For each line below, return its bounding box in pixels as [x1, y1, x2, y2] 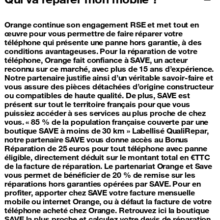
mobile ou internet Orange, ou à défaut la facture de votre [4, 196, 212, 206]
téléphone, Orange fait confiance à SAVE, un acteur [4, 55, 188, 65]
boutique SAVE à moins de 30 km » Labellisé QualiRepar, [4, 125, 209, 136]
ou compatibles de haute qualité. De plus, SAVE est [4, 90, 190, 100]
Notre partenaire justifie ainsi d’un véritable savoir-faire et [4, 72, 213, 82]
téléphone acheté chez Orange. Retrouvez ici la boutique [4, 205, 209, 215]
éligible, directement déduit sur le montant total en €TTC [4, 152, 211, 162]
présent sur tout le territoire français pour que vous [4, 99, 190, 109]
